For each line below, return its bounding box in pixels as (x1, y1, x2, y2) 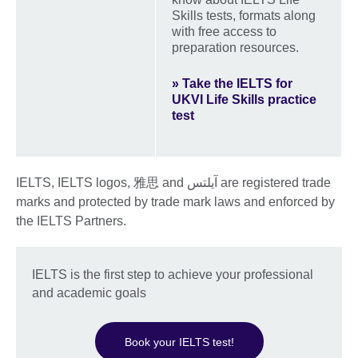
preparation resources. (172, 40, 302, 54)
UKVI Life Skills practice (172, 92, 316, 106)
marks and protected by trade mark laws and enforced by (16, 194, 335, 209)
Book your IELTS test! (124, 335, 234, 348)
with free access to (172, 24, 276, 38)
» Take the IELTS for (172, 76, 292, 90)
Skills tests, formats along (172, 8, 316, 22)
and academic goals (32, 285, 146, 300)
